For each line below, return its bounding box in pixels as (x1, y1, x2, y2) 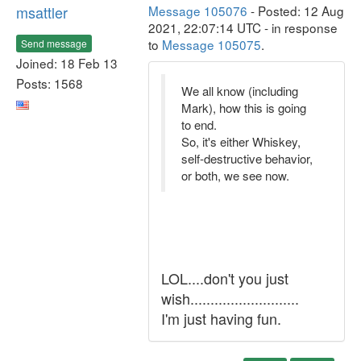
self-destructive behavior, (181, 150, 313, 167)
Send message (21, 35, 87, 50)
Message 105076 (148, 2, 247, 19)
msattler (16, 2, 68, 23)
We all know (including (181, 82, 298, 99)
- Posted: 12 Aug (247, 2, 344, 19)
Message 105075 (162, 35, 261, 53)
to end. (181, 116, 217, 133)
